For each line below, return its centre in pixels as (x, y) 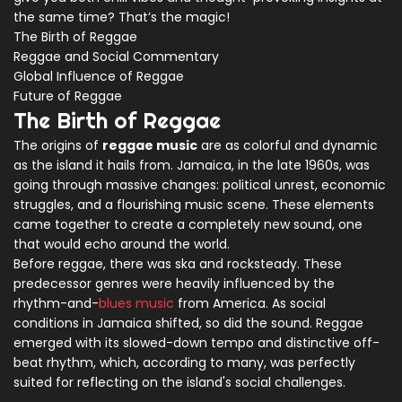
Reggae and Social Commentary (116, 57)
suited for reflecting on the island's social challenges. (179, 383)
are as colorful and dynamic (288, 146)
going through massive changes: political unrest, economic (200, 185)
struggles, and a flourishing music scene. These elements (194, 205)
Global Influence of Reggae (99, 77)
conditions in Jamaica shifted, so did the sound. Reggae (188, 323)
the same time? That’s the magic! (122, 17)
